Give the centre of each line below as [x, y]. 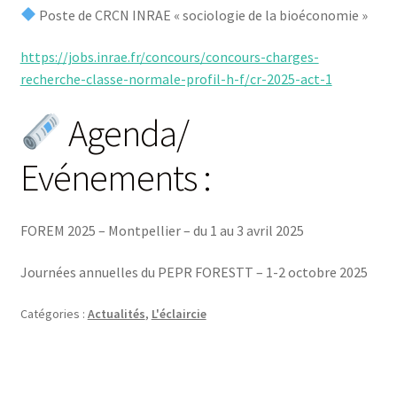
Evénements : [115, 178]
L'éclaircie [179, 314]
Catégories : [54, 314]
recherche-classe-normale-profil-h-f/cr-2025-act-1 [176, 79]
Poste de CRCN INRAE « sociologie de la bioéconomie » [202, 15]
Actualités [116, 314]
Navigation [81, 376]
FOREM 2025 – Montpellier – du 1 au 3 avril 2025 [162, 230]
